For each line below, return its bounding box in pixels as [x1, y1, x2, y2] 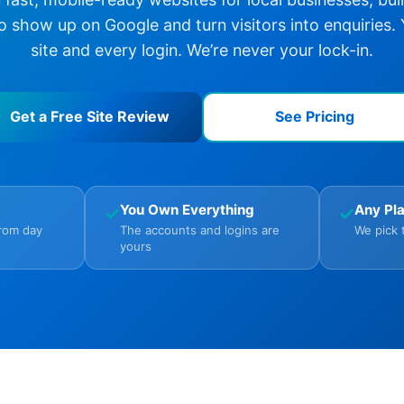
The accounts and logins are [120, 222, 280, 237]
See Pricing [275, 106, 354, 125]
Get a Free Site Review [9, 106, 170, 125]
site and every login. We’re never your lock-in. [31, 40, 373, 60]
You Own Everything [120, 200, 254, 218]
